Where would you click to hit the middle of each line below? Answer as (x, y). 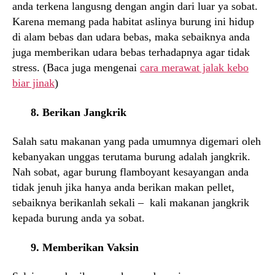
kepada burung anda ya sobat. (79, 218)
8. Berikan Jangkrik (79, 112)
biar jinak (33, 83)
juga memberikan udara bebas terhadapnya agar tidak (131, 52)
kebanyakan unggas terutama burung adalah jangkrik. (131, 157)
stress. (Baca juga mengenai (76, 68)
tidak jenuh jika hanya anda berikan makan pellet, (123, 187)
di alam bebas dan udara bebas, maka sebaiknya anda (131, 37)
